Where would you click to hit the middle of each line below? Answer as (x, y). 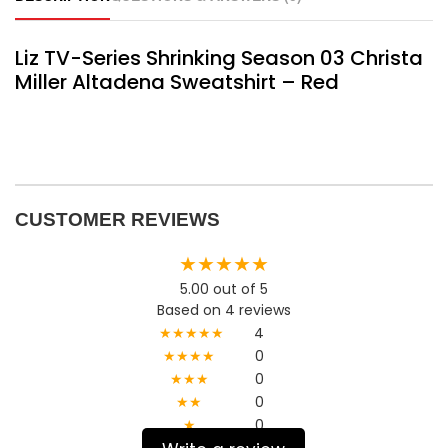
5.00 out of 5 (224, 289)
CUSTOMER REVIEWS (117, 220)
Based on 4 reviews (224, 310)
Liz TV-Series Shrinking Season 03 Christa (219, 58)
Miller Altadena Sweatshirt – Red (177, 82)
